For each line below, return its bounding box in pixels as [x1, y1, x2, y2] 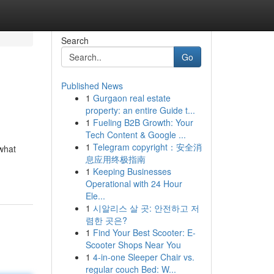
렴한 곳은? [85, 214, 127, 226]
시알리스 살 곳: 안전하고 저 [92, 202, 199, 214]
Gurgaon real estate [92, 92, 171, 104]
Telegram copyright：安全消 [92, 141, 202, 153]
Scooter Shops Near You [85, 239, 181, 251]
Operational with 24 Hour [85, 177, 182, 190]
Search [61, 34, 89, 46]
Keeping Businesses [92, 165, 171, 177]
